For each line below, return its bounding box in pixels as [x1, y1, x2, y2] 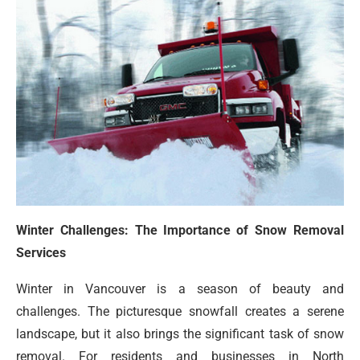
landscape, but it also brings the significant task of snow [16, 326, 344, 342]
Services [16, 245, 66, 261]
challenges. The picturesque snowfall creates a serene [16, 304, 344, 320]
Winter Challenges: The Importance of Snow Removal [16, 223, 344, 239]
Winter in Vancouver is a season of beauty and [16, 281, 344, 297]
